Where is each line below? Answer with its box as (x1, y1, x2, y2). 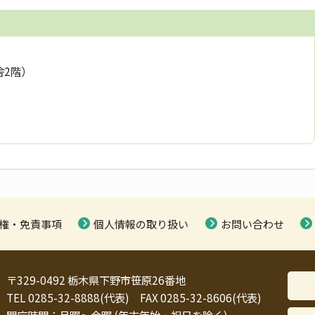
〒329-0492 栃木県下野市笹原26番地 (6, 272, 186, 288)
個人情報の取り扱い (94, 217, 189, 232)
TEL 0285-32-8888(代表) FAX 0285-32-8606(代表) (6, 290, 262, 306)
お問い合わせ (220, 217, 284, 232)
